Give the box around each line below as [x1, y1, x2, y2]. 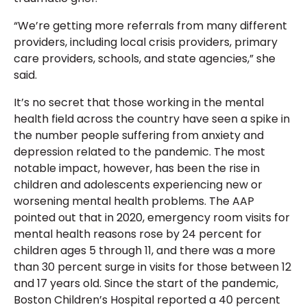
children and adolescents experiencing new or [14, 177, 262, 193]
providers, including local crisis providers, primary [14, 34, 278, 51]
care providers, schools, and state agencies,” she [14, 51, 275, 67]
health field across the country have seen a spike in [14, 111, 290, 127]
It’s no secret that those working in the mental [14, 95, 264, 111]
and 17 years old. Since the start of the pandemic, [14, 275, 278, 292]
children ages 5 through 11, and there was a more [14, 243, 275, 259]
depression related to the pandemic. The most [14, 144, 265, 160]
